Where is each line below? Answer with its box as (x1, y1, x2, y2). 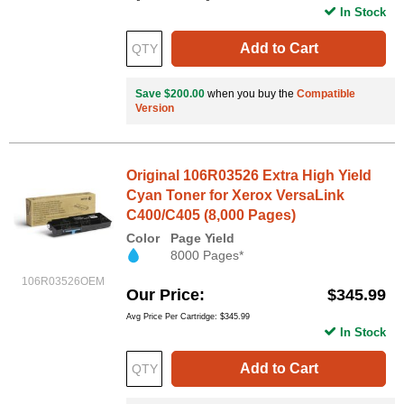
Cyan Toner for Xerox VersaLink (126, 187, 344, 203)
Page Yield (170, 230, 234, 245)
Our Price (126, 285, 199, 304)
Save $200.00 (135, 87, 205, 100)
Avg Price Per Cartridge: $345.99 (126, 311, 250, 321)
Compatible (297, 87, 355, 100)
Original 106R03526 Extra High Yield (126, 167, 372, 183)
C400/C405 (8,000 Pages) (126, 207, 296, 223)
